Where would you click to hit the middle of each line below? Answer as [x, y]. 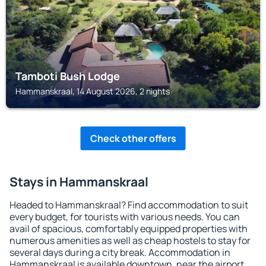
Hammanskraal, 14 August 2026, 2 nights [93, 91]
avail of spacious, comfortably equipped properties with [129, 229]
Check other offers [133, 138]
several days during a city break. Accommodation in [120, 252]
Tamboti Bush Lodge [68, 76]
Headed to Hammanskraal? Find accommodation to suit [129, 205]
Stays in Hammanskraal [79, 182]
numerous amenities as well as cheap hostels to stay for [130, 240]
